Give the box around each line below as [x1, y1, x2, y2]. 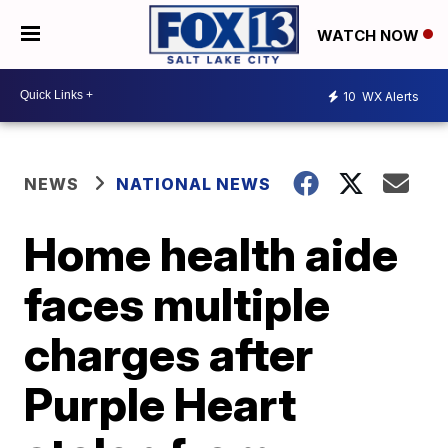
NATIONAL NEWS [116, 173, 272, 194]
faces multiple [24, 275, 331, 332]
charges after [24, 325, 314, 382]
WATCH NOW [317, 25, 423, 45]
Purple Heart [24, 375, 297, 432]
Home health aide [24, 225, 399, 282]
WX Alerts [359, 89, 419, 105]
